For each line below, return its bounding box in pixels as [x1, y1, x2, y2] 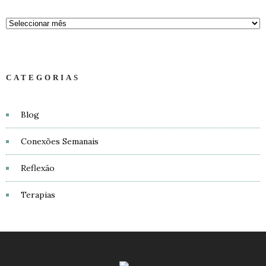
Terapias [21, 189, 55, 200]
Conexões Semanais [21, 136, 99, 147]
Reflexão [21, 163, 55, 173]
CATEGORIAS [6, 73, 80, 82]
